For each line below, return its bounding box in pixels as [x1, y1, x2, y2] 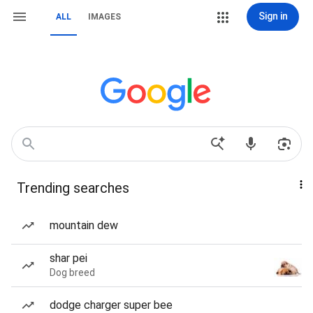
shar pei [50, 252, 87, 265]
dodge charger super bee [50, 298, 173, 312]
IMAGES [88, 12, 121, 22]
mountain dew [50, 219, 118, 232]
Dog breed [50, 267, 95, 278]
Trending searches [17, 180, 129, 196]
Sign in [258, 10, 288, 22]
